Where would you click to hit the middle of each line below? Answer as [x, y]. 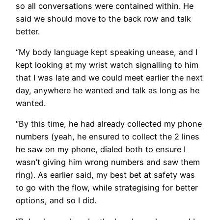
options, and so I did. [56, 201]
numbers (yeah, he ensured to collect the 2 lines [108, 137]
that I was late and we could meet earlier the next [109, 78]
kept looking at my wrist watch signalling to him [107, 65]
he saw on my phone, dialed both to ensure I [101, 150]
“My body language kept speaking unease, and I [107, 52]
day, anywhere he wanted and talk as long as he [108, 91]
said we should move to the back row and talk [103, 18]
